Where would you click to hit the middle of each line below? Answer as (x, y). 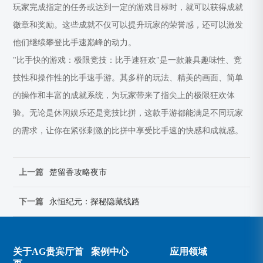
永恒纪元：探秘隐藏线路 (95, 201)
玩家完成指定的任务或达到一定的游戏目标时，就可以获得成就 (128, 7)
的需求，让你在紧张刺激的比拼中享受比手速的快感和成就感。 (128, 130)
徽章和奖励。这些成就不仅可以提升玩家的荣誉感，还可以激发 (128, 25)
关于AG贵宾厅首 (48, 251)
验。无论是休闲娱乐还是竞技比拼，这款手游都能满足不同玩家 (128, 113)
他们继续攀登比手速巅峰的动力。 (75, 42)
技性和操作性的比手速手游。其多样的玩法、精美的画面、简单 (128, 77)
